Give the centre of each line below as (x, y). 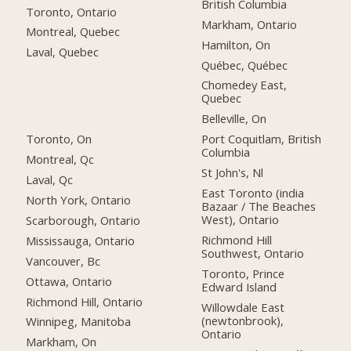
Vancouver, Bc (63, 261)
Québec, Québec (245, 65)
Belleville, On (234, 119)
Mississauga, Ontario (81, 240)
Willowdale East (243, 307)
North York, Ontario (79, 199)
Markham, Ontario (250, 24)
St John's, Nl (233, 173)
